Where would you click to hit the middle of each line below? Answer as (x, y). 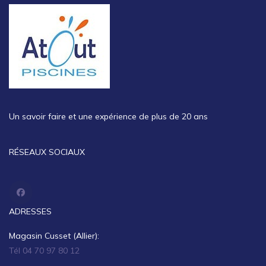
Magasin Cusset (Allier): (54, 236)
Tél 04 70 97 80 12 (44, 251)
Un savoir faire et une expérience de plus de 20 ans (108, 116)
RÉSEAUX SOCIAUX (47, 152)
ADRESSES (30, 211)
